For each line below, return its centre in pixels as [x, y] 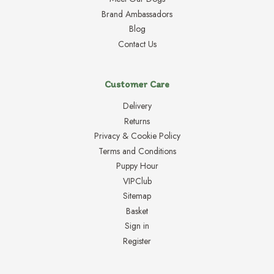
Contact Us [137, 44]
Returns [137, 121]
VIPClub [137, 181]
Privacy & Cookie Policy [137, 136]
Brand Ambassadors [137, 14]
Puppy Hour [137, 166]
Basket [137, 211]
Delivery [137, 106]
